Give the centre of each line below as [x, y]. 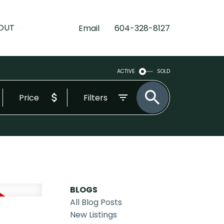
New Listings [94, 215]
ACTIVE [126, 71]
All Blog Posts [96, 202]
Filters [96, 97]
